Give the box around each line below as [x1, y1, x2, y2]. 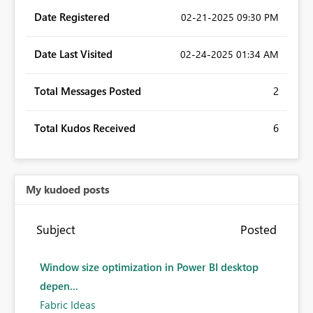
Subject [36, 221, 75, 238]
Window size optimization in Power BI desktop [40, 260, 259, 275]
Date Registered [34, 10, 110, 24]
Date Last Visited [34, 47, 112, 61]
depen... [40, 279, 78, 293]
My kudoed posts [26, 182, 110, 197]
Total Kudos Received [34, 121, 136, 136]
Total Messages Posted [34, 84, 141, 99]
